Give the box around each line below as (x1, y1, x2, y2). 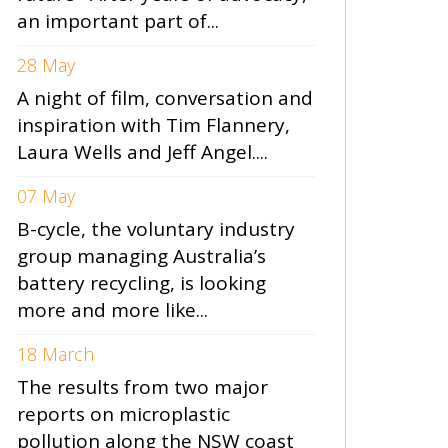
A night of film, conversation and (17, 85, 313, 111)
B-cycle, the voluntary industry (17, 216, 295, 242)
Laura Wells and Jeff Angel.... (17, 139, 268, 165)
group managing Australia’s (17, 243, 266, 269)
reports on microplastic (17, 401, 230, 427)
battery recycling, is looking (17, 270, 266, 296)
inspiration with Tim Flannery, (17, 112, 290, 138)
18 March (17, 342, 94, 366)
